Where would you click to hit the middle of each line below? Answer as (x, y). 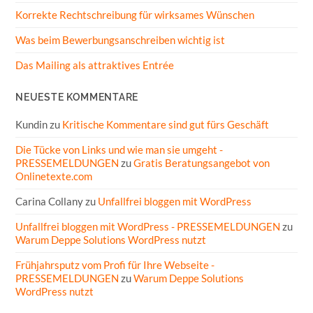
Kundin (32, 124)
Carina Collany (50, 201)
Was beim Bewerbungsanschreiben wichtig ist (121, 39)
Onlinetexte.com (54, 176)
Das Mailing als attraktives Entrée (95, 65)
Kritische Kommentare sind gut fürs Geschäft (166, 124)
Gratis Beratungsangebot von (202, 162)
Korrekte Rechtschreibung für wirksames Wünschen (135, 14)
